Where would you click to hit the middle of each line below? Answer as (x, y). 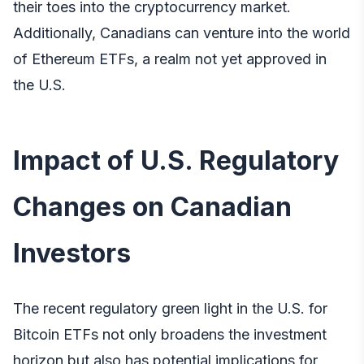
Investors (72, 253)
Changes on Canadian (152, 207)
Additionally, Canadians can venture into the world (182, 33)
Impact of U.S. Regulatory (176, 161)
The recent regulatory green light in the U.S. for (170, 309)
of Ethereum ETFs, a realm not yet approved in (170, 59)
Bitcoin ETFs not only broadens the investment (170, 335)
